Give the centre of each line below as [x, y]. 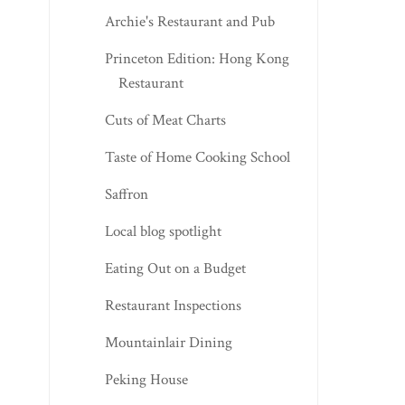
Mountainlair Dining [168, 342]
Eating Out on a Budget [175, 268]
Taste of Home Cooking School [197, 157]
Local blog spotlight [163, 231]
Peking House [146, 379]
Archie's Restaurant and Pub [189, 21]
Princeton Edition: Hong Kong [197, 58]
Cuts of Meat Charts [165, 120]
